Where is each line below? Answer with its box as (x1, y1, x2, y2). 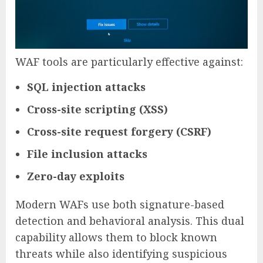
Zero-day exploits (27, 168, 124, 183)
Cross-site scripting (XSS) (27, 102, 168, 116)
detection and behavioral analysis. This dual (15, 213, 244, 228)
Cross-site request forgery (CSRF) (27, 124, 211, 139)
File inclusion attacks (27, 146, 147, 161)
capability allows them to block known (15, 230, 217, 244)
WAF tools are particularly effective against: (15, 54, 243, 69)
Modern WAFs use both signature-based (15, 197, 224, 211)
